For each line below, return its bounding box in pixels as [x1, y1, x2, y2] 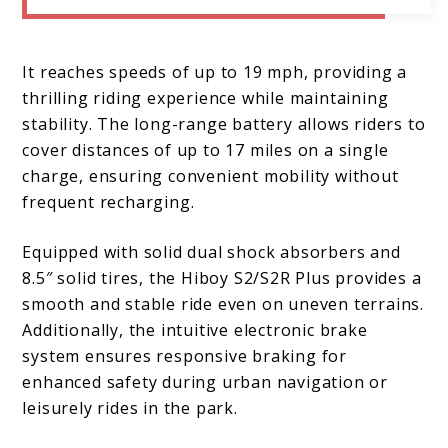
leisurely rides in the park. [22, 397, 238, 420]
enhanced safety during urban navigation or [22, 371, 389, 394]
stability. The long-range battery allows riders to [22, 113, 426, 136]
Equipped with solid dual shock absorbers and [22, 241, 401, 264]
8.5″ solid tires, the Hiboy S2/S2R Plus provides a [22, 267, 422, 290]
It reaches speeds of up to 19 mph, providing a [22, 61, 408, 84]
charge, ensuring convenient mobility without [22, 165, 399, 188]
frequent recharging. [22, 191, 195, 214]
